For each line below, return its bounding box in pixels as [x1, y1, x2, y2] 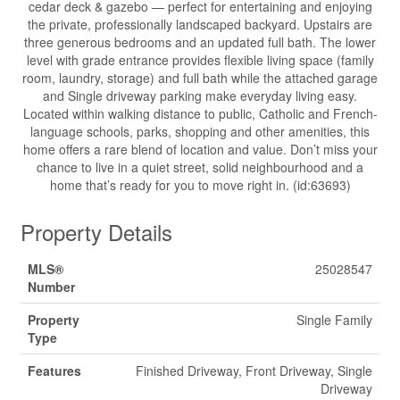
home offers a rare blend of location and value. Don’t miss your [22, 140, 378, 158]
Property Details [21, 216, 172, 247]
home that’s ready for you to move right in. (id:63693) [49, 176, 351, 194]
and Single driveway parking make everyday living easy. [43, 87, 357, 104]
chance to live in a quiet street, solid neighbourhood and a [37, 158, 363, 176]
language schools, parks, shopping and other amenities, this [30, 122, 370, 140]
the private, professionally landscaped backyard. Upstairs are [28, 15, 372, 33]
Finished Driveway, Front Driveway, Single [136, 362, 372, 379]
